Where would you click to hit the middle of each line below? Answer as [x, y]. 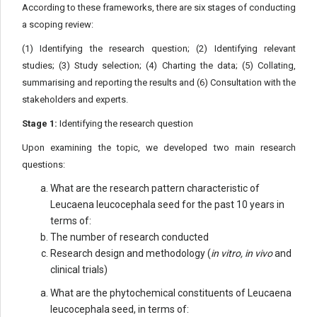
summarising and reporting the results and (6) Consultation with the [159, 82]
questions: [44, 165]
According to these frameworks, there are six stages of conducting [159, 7]
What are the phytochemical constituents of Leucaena [171, 293]
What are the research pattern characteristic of [155, 188]
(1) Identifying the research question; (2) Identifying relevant [159, 48]
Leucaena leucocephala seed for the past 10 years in [167, 204]
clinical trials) [79, 270]
